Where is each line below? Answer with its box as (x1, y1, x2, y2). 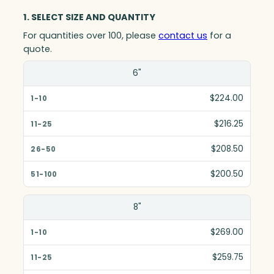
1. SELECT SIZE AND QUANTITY (23, 10, 155, 23)
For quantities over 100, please (23, 29, 158, 42)
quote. (23, 42, 52, 55)
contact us (158, 29, 207, 42)
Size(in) (29, 66, 64, 78)
